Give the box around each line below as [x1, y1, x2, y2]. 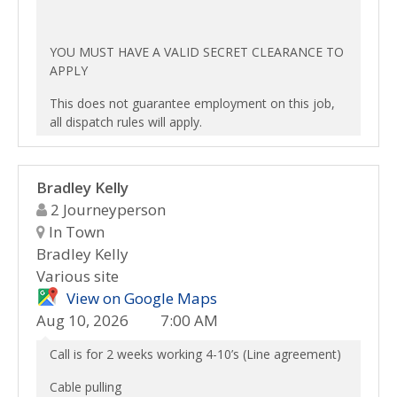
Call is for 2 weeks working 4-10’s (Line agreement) [50, 346, 341, 362]
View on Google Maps [66, 288, 217, 308]
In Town [45, 222, 105, 242]
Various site [36, 266, 119, 286]
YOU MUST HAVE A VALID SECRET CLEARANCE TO [50, 43, 344, 60]
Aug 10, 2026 [36, 310, 128, 331]
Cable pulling [50, 378, 121, 395]
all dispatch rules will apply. [50, 113, 202, 130]
